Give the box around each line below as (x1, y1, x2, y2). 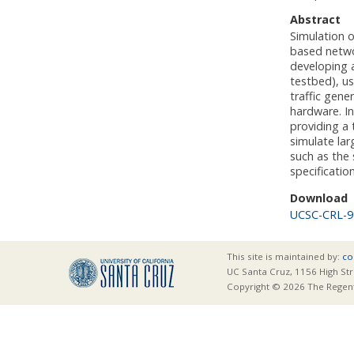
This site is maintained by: (227, 250, 342, 263)
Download (290, 190, 348, 205)
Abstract (290, 12, 341, 28)
